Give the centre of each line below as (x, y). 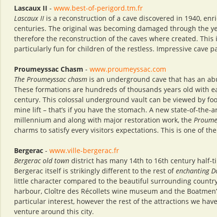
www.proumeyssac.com (127, 69)
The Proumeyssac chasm (51, 79)
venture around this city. (54, 211)
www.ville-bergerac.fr (84, 150)
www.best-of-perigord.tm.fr (98, 8)
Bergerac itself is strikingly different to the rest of (95, 171)
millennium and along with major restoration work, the (104, 120)
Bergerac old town (42, 161)
